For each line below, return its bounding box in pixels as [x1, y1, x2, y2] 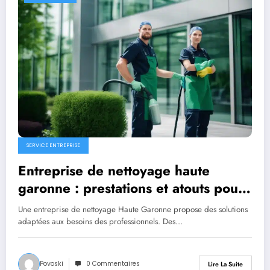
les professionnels [18, 196, 131, 216]
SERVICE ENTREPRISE [27, 142, 80, 149]
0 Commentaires [86, 259, 140, 269]
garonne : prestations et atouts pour [18, 178, 243, 198]
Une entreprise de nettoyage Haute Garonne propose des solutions [18, 204, 248, 216]
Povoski [40, 259, 63, 269]
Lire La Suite [208, 259, 243, 269]
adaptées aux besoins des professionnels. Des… [18, 216, 183, 228]
